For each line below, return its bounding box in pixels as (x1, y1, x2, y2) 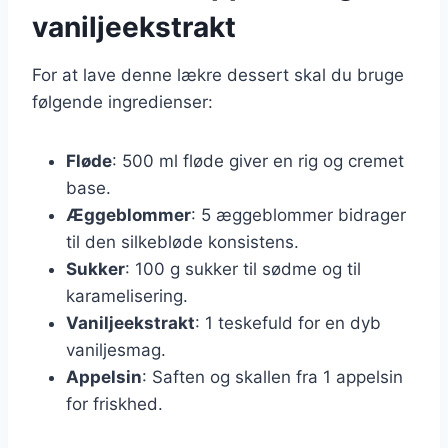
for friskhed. (66, 393, 163, 414)
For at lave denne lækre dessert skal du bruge (32, 64, 404, 85)
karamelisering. (66, 285, 188, 306)
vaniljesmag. (66, 339, 166, 360)
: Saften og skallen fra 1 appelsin (142, 366, 403, 387)
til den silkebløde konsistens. (66, 231, 299, 252)
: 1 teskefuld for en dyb (195, 312, 381, 333)
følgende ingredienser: (32, 91, 213, 112)
